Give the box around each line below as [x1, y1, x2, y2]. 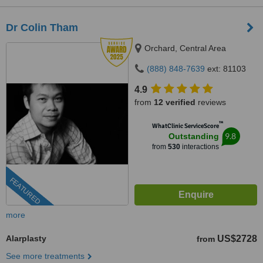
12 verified [154, 97, 195, 107]
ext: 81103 [205, 64, 246, 73]
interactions [180, 143, 219, 151]
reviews [195, 97, 226, 107]
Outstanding [168, 131, 219, 141]
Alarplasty [6, 234, 46, 243]
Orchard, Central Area [144, 43, 226, 53]
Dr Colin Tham [6, 22, 78, 33]
